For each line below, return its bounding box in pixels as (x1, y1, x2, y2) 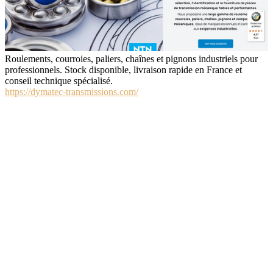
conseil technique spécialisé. (5, 76, 113, 87)
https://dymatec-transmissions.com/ (5, 87, 138, 97)
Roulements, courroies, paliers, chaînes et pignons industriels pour (5, 54, 258, 65)
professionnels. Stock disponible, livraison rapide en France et (5, 65, 242, 76)
